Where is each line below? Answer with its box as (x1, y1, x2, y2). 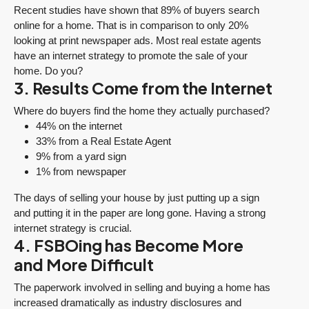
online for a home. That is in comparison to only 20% (14, 19, 248, 32)
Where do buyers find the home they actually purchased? (14, 105, 270, 117)
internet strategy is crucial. (14, 222, 132, 235)
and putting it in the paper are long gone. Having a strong (14, 207, 266, 219)
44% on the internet (36, 120, 122, 132)
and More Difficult (14, 255, 154, 275)
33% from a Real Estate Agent (36, 135, 171, 148)
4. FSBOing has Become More (14, 235, 243, 256)
